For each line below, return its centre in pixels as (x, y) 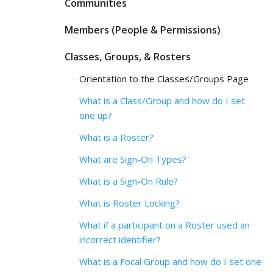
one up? (96, 115)
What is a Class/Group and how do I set (162, 101)
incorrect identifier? (120, 239)
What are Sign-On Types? (133, 159)
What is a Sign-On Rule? (129, 181)
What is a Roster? (116, 137)
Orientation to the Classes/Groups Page (164, 79)
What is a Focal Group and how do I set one (170, 261)
